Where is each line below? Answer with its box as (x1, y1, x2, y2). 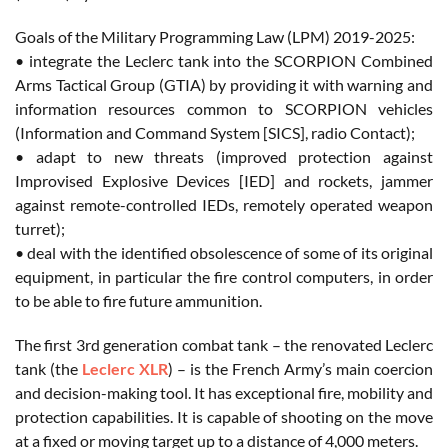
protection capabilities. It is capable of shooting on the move (15, 406, 433, 426)
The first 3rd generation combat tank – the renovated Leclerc (15, 334, 433, 354)
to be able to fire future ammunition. (15, 290, 262, 310)
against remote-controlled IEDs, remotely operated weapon (15, 194, 433, 214)
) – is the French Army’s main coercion (168, 358, 433, 378)
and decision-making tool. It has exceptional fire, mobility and (15, 382, 433, 402)
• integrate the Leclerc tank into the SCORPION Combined (15, 50, 433, 70)
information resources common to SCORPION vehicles (15, 98, 433, 118)
